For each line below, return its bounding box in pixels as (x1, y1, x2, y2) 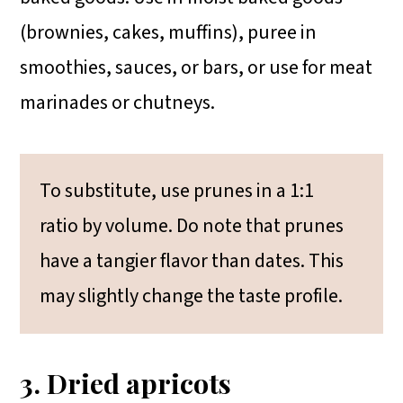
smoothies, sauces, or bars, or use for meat (20, 52, 373, 82)
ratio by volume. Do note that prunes (40, 210, 345, 240)
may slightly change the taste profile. (40, 281, 344, 310)
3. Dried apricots (20, 363, 232, 401)
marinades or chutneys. (20, 87, 216, 117)
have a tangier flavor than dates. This (40, 246, 345, 275)
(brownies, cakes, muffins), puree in (20, 17, 318, 47)
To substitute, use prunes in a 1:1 (40, 175, 315, 205)
